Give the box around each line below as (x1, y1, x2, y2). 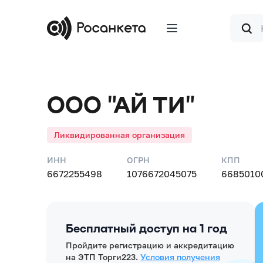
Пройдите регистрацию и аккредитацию (66, 240, 234, 250)
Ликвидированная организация (54, 130, 185, 140)
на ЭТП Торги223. (66, 252, 138, 262)
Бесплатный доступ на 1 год (66, 221, 227, 235)
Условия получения (140, 252, 220, 262)
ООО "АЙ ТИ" (47, 89, 195, 117)
